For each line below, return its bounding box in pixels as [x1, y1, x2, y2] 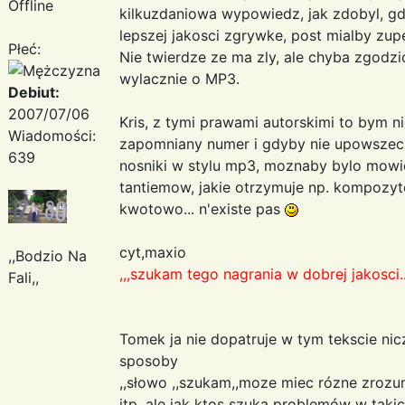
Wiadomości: [8, 126, 96, 145]
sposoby [119, 351, 178, 370]
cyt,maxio [119, 242, 186, 261]
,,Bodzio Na [8, 246, 87, 265]
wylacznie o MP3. [119, 69, 240, 88]
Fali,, [8, 268, 39, 287]
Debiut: [8, 82, 60, 101]
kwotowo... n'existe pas [119, 199, 285, 218]
